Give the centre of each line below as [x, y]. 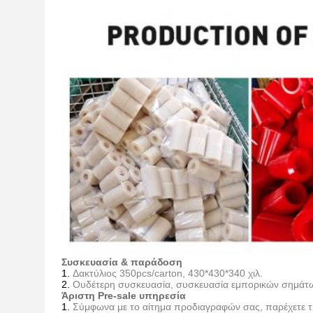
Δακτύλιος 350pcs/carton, [130, 273]
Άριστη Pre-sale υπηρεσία [124, 296]
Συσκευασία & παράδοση [122, 262]
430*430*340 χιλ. [225, 273]
